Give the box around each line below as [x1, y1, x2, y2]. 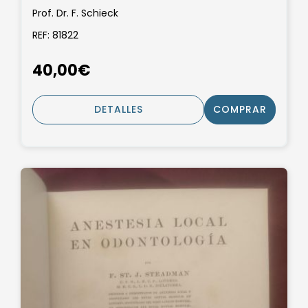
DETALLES [93, 102, 143, 117]
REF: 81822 [32, 27, 78, 42]
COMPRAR [213, 102, 267, 117]
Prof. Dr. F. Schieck [32, 6, 118, 21]
